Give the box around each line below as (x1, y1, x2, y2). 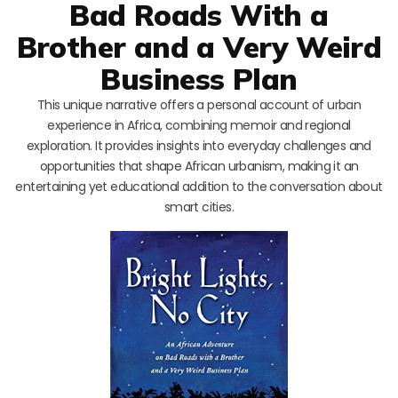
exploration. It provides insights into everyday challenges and (27, 136, 371, 155)
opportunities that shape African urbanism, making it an (39, 156, 359, 175)
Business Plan (100, 60, 298, 97)
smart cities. (163, 197, 235, 216)
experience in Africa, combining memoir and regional (47, 115, 351, 134)
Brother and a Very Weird (16, 28, 382, 65)
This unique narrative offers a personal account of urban (36, 95, 362, 114)
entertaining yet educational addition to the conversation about (15, 177, 383, 195)
